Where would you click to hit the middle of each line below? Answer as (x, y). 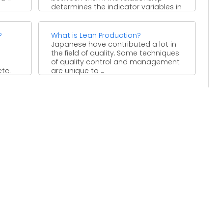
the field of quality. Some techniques (115, 53)
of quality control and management (116, 62)
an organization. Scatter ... (96, 15)
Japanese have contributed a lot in (114, 44)
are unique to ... (78, 70)
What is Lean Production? (96, 35)
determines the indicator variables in (117, 7)
